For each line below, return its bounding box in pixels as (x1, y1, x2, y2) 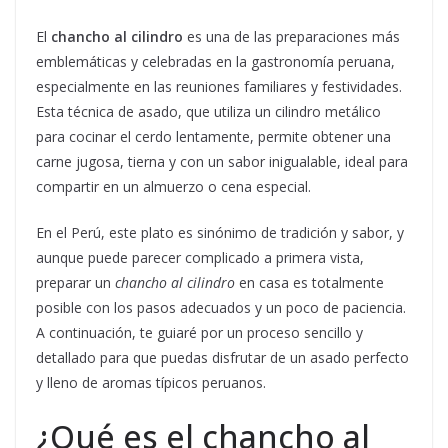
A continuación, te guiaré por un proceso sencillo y (36, 323, 363, 343)
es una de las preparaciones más (183, 27, 400, 47)
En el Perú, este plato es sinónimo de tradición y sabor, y (36, 223, 404, 243)
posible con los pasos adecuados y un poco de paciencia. (36, 298, 406, 318)
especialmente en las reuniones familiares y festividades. (36, 77, 402, 97)
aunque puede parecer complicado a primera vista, (36, 248, 364, 268)
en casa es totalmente (235, 273, 384, 293)
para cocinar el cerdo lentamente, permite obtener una (36, 127, 391, 147)
